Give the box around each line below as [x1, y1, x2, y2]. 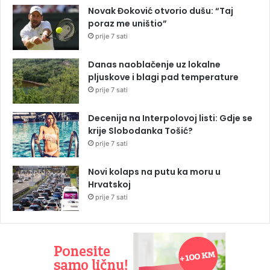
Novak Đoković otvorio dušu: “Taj [88, 4, 233, 17]
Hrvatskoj [88, 178, 131, 190]
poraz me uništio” [88, 17, 167, 30]
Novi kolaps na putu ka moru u [88, 165, 221, 178]
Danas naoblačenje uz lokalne [88, 58, 221, 71]
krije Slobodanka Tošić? [88, 124, 193, 137]
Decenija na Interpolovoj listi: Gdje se [88, 111, 253, 124]
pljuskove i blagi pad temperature [88, 71, 239, 83]
